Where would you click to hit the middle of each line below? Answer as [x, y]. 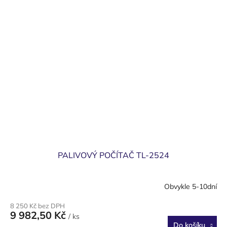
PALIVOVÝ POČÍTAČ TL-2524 [113, 155]
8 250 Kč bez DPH [37, 205]
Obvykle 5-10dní [191, 187]
